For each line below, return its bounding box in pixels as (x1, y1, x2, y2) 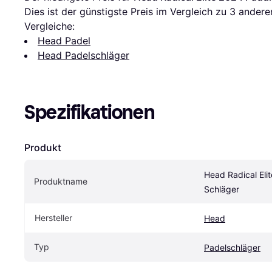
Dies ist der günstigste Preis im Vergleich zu (24, 5, 229, 18)
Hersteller (35, 212, 72, 223)
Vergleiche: (24, 19, 75, 32)
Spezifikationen (24, 100, 155, 124)
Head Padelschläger (38, 49, 129, 61)
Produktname (34, 175, 87, 186)
